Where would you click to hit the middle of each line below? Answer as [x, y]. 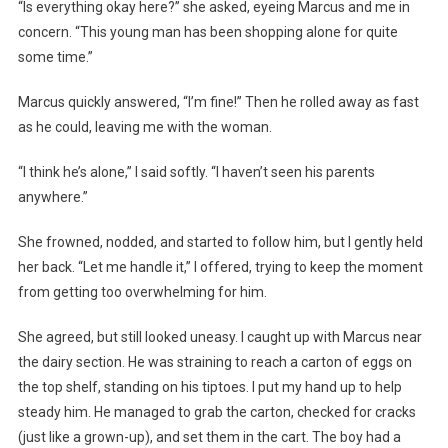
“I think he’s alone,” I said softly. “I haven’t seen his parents [196, 172]
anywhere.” [52, 197]
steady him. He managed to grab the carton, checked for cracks [216, 412]
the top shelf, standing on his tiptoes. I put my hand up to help [209, 387]
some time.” [55, 57]
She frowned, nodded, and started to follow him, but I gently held [220, 242]
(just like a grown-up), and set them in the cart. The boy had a [209, 437]
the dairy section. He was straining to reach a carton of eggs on [214, 362]
